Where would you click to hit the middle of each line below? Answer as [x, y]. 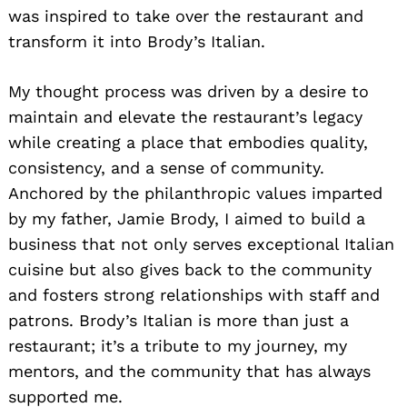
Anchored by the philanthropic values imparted [195, 193]
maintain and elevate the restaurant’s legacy [185, 116]
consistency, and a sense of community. [166, 167]
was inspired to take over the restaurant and [186, 15]
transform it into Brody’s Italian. [137, 41]
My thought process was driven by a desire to [189, 91]
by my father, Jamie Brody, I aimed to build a [187, 218]
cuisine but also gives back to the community [190, 269]
